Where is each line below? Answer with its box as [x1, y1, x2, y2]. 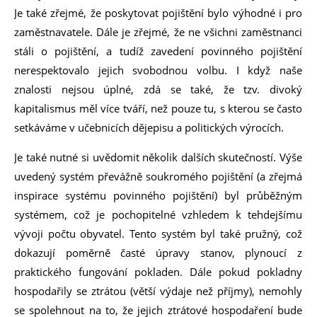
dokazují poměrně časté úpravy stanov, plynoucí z [14, 246, 302, 260]
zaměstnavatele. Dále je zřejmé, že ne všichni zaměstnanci [14, 25, 302, 39]
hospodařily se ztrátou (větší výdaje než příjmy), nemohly [14, 284, 302, 298]
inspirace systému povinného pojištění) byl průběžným [14, 188, 302, 202]
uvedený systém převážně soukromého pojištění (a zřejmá [14, 169, 302, 183]
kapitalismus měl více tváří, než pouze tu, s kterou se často [14, 101, 302, 115]
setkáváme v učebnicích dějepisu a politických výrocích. [14, 120, 284, 134]
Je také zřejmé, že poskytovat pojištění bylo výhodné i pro [14, 6, 302, 20]
